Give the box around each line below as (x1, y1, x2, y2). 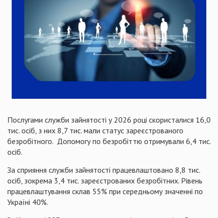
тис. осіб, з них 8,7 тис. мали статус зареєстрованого (7, 126, 183, 135)
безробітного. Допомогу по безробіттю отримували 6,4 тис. (7, 136, 211, 146)
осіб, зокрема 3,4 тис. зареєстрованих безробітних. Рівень (7, 176, 202, 185)
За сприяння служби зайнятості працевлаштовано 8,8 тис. (7, 165, 200, 175)
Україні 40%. (7, 197, 48, 207)
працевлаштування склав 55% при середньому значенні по (7, 186, 203, 196)
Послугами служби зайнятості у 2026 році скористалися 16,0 (7, 115, 211, 125)
